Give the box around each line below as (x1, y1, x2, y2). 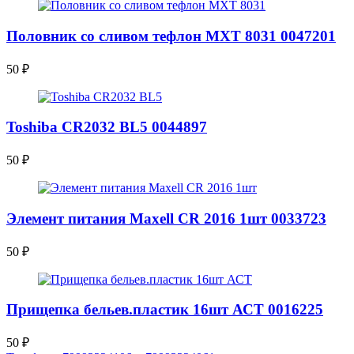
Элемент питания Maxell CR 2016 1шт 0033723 (6, 209, 326, 227)
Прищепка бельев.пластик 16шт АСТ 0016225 (6, 301, 323, 318)
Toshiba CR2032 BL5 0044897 (6, 119, 207, 136)
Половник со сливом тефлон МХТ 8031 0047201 (6, 28, 336, 44)
